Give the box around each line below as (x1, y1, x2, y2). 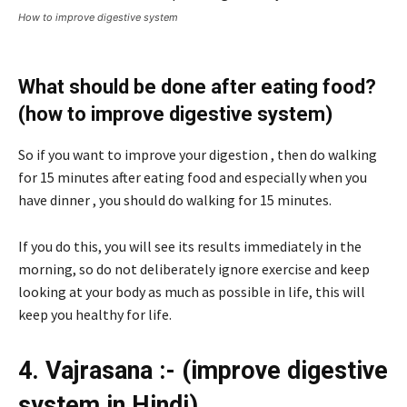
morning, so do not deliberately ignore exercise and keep (18, 260, 370, 279)
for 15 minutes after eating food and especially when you (18, 168, 367, 187)
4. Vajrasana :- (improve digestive (18, 356, 388, 386)
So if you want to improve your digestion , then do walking (18, 145, 377, 164)
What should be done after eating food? (18, 75, 376, 99)
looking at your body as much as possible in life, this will (18, 283, 365, 302)
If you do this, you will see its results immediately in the (18, 237, 362, 256)
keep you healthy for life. (18, 305, 172, 324)
